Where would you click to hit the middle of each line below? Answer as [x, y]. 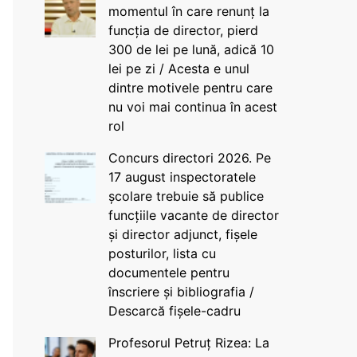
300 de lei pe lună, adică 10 [191, 49]
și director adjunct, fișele [182, 234]
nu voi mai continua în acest [192, 107]
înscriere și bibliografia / [181, 292]
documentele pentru [169, 273]
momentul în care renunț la [188, 11]
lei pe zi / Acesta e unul [178, 69]
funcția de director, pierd [183, 30]
